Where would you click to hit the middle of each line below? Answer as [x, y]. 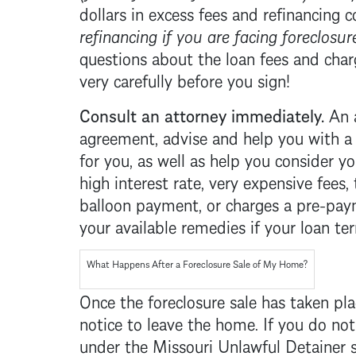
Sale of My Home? [270, 263]
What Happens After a [134, 263]
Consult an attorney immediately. [204, 114]
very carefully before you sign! [184, 79]
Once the [113, 300]
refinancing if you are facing [180, 34]
